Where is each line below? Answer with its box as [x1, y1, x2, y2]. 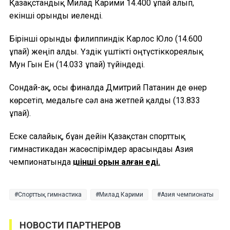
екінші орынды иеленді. [9, 10, 103, 21]
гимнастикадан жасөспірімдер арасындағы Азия [9, 144, 193, 154]
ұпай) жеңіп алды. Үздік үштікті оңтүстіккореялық [9, 46, 203, 56]
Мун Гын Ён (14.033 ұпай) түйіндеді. [9, 59, 145, 69]
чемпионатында [9, 157, 73, 167]
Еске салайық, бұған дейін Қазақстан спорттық [9, 131, 185, 141]
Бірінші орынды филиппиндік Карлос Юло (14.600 [9, 33, 202, 44]
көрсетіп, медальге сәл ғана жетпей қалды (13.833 [9, 95, 200, 105]
